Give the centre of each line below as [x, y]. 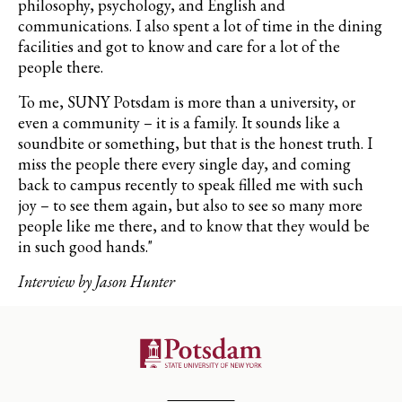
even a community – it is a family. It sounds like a [179, 123]
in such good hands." [85, 247]
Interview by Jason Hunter [96, 282]
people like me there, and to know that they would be [194, 226]
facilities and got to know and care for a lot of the [179, 47]
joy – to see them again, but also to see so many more [190, 205]
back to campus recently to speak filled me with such [191, 185]
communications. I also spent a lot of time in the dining [200, 26]
